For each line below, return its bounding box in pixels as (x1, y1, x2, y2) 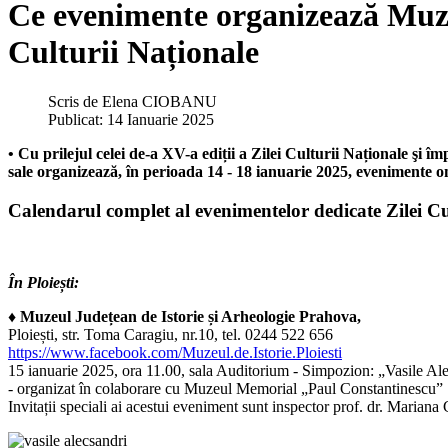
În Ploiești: (8, 274, 79, 292)
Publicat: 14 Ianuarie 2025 (48, 110, 214, 128)
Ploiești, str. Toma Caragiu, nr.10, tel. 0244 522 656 (8, 326, 333, 344)
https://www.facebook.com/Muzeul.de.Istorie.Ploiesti (8, 344, 342, 362)
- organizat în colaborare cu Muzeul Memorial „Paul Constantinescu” (8, 380, 443, 398)
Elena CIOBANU (102, 92, 217, 110)
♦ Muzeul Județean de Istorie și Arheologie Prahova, (8, 308, 361, 326)
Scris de (48, 92, 102, 110)
